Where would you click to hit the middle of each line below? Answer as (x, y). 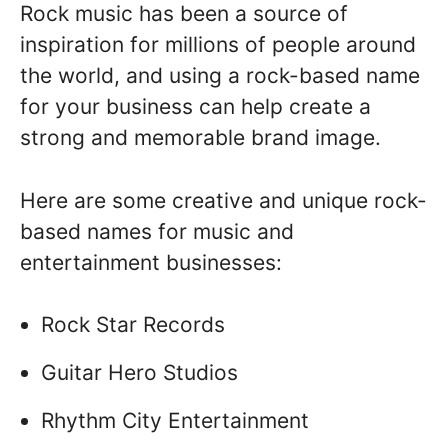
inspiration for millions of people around (218, 45)
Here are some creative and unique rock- (223, 200)
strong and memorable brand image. (200, 138)
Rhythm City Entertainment (175, 420)
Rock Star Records (133, 325)
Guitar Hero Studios (139, 372)
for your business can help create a (195, 107)
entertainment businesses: (151, 262)
